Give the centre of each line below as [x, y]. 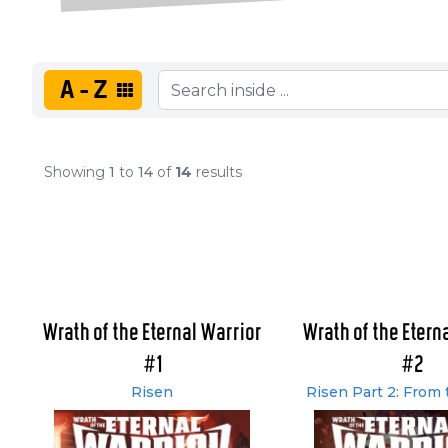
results [217, 172]
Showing [76, 172]
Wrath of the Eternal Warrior [152, 333]
